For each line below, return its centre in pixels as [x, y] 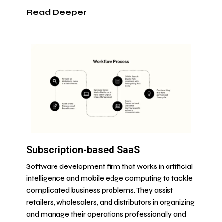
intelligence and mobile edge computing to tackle [110, 179]
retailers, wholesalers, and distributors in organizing [111, 203]
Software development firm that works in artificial [110, 167]
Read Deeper [56, 12]
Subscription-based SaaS [83, 150]
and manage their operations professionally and [106, 215]
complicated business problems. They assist [100, 191]
